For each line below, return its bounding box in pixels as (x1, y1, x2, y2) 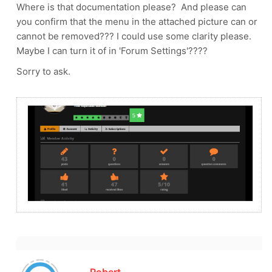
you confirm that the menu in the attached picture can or (16, 15, 257, 27)
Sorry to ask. (16, 65, 70, 77)
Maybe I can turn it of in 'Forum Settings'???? (16, 44, 208, 56)
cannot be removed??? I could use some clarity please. (16, 30, 251, 42)
